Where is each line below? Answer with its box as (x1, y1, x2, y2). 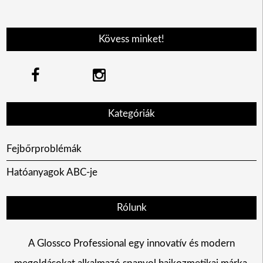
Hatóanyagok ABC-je (6, 167, 97, 177)
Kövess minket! (99, 34, 164, 45)
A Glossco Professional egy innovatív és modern (28, 238, 235, 248)
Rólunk (116, 202, 147, 213)
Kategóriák (108, 108, 155, 119)
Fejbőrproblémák (6, 144, 82, 154)
